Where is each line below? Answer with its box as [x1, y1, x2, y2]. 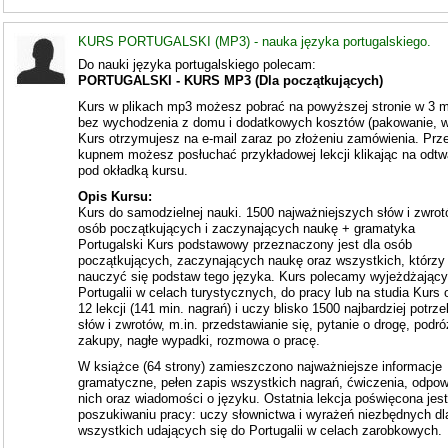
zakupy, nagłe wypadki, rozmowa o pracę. [77, 333, 320, 348]
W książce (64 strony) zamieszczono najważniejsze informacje [77, 359, 442, 374]
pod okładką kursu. [77, 163, 188, 178]
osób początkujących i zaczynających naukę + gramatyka [77, 221, 415, 236]
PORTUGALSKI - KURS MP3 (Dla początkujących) [77, 73, 383, 88]
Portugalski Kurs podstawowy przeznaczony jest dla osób [77, 237, 412, 252]
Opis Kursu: [77, 189, 152, 204]
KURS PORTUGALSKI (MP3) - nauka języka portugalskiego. [77, 34, 431, 49]
